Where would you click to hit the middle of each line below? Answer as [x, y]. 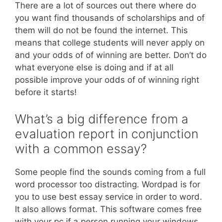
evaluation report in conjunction [107, 134]
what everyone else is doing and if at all [94, 68]
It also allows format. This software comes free [108, 209]
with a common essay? [81, 148]
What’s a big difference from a [102, 119]
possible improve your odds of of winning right [107, 80]
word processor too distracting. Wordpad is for [108, 184]
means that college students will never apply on [110, 43]
